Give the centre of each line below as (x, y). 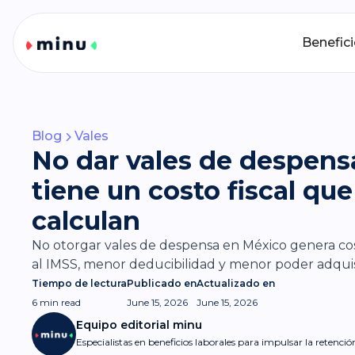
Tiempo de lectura (79, 283)
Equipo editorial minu (139, 324)
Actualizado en (236, 283)
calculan (86, 221)
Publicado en (162, 283)
